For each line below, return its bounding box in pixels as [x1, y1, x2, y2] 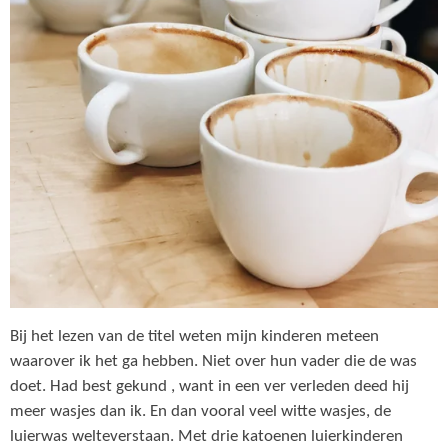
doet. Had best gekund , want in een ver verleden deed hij [10, 378, 409, 395]
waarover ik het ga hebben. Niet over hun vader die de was [10, 353, 417, 370]
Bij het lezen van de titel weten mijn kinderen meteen [10, 328, 379, 345]
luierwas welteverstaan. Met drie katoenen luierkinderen [10, 428, 403, 445]
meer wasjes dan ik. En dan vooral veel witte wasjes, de [10, 403, 391, 420]
